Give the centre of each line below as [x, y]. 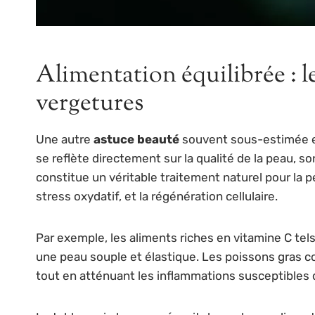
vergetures [90, 103]
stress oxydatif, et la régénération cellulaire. [157, 196]
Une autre [65, 139]
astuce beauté [136, 139]
